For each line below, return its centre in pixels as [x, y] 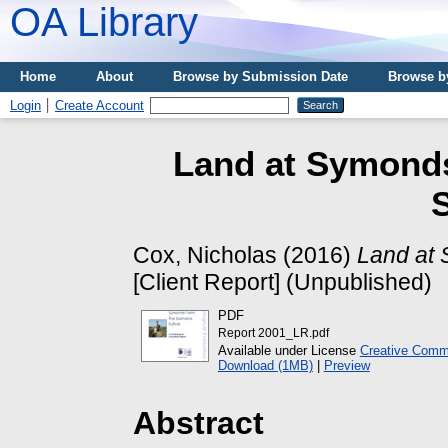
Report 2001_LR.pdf [273, 333]
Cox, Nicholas [205, 254]
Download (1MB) [265, 366]
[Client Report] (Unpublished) [282, 281]
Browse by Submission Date [260, 76]
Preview [346, 366]
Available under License [288, 351]
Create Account [99, 105]
